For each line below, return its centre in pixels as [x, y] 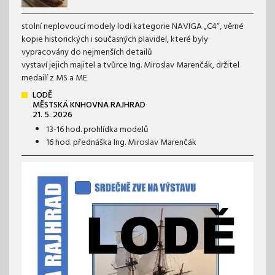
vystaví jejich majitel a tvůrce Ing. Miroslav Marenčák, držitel [130, 65]
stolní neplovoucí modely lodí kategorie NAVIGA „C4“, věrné [133, 26]
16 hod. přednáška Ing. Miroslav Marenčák [121, 142]
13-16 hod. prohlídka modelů [97, 130]
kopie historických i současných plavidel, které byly [115, 39]
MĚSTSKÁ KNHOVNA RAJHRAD [89, 105]
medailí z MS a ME [54, 78]
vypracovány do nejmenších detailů [87, 52]
